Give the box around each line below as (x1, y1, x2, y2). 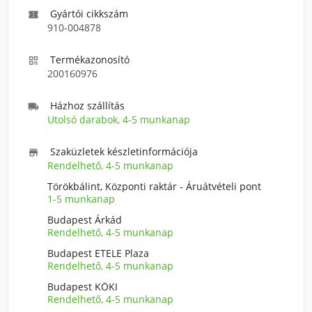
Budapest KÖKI (47, 280, 118, 293)
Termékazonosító (50, 53, 130, 66)
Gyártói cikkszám (50, 7, 128, 20)
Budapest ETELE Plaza (47, 247, 149, 260)
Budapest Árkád (47, 213, 122, 226)
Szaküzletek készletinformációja (50, 145, 198, 158)
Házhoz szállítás (50, 99, 125, 112)
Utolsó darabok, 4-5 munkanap (47, 113, 190, 126)
